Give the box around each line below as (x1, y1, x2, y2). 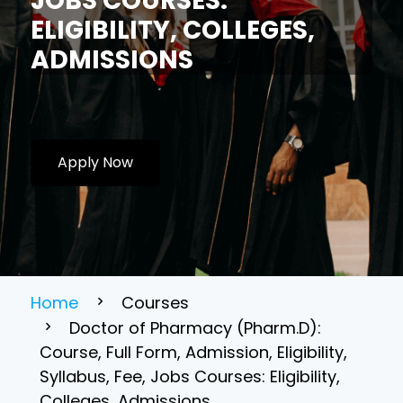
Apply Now (58, 152, 134, 173)
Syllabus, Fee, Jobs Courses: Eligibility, (40, 365, 341, 388)
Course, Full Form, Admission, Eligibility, (40, 341, 348, 363)
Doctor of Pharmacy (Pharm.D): (69, 317, 322, 339)
